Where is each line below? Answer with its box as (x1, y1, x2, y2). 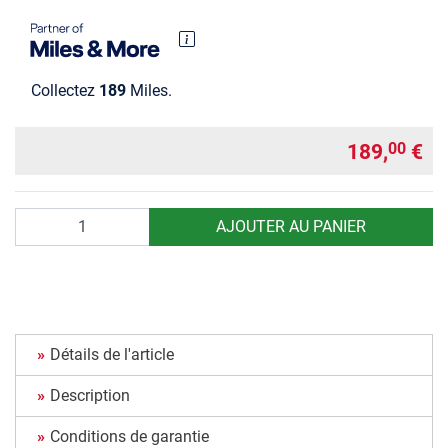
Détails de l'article (50, 344, 174, 364)
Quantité (14, 208, 74, 228)
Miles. (126, 80, 172, 100)
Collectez (31, 80, 99, 100)
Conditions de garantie (50, 426, 209, 446)
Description (50, 385, 130, 405)
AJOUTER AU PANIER (215, 216, 366, 236)
